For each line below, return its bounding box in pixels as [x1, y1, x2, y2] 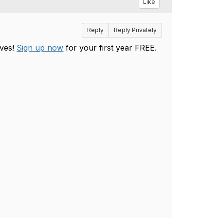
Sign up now [17, 43, 64, 53]
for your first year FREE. [63, 43, 157, 53]
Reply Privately [113, 26, 157, 34]
